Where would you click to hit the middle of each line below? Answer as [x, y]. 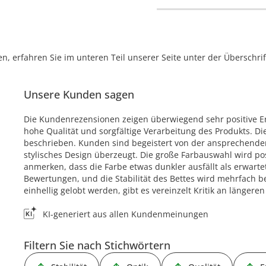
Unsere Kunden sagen [79, 94]
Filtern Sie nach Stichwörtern [97, 245]
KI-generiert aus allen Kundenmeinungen [126, 214]
